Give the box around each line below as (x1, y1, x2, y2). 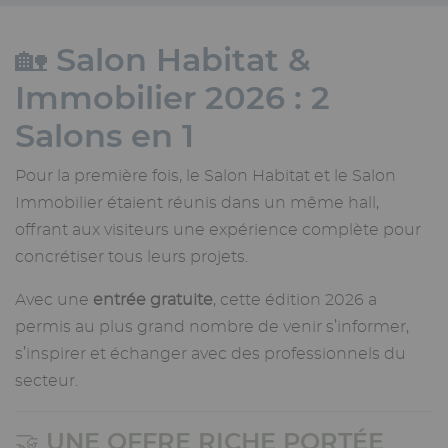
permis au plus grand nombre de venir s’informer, (15, 319, 409, 336)
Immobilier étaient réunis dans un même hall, (15, 195, 379, 212)
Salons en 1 (15, 116, 194, 156)
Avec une (15, 292, 93, 309)
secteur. (15, 373, 78, 390)
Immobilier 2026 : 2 (15, 78, 330, 118)
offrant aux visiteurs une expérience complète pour (15, 222, 421, 239)
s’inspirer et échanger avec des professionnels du (15, 346, 406, 363)
